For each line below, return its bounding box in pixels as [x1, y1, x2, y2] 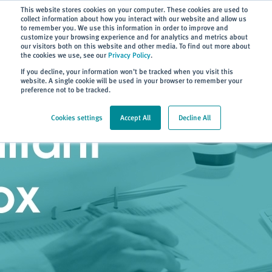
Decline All [178, 114, 211, 122]
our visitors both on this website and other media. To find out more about [21, 42, 250, 50]
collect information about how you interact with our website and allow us [21, 15, 246, 23]
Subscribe [223, 5, 260, 15]
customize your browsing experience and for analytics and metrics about [21, 33, 248, 41]
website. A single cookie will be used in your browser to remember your [21, 76, 242, 85]
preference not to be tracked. [21, 86, 110, 94]
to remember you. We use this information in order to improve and [21, 24, 228, 32]
